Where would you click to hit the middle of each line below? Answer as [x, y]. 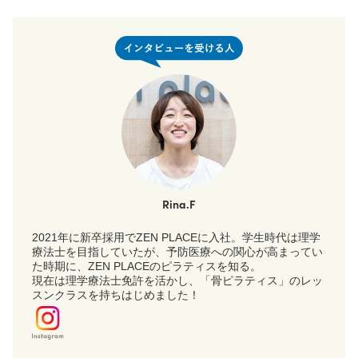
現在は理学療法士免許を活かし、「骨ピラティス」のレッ [177, 281]
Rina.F [179, 204]
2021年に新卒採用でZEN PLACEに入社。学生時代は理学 [176, 238]
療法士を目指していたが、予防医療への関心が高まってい [177, 252]
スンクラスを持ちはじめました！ [116, 295]
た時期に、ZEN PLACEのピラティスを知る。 [147, 267]
